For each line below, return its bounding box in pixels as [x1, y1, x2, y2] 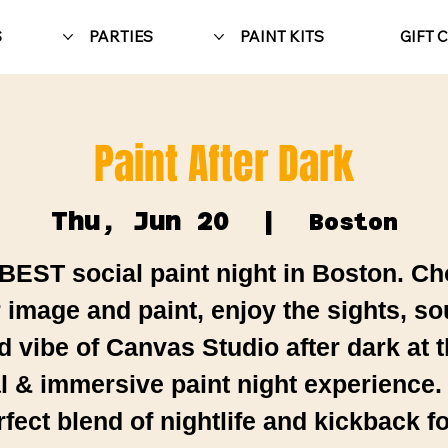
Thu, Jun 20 [50, 206, 229, 236]
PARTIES [88, 26, 153, 46]
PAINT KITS [239, 26, 324, 46]
